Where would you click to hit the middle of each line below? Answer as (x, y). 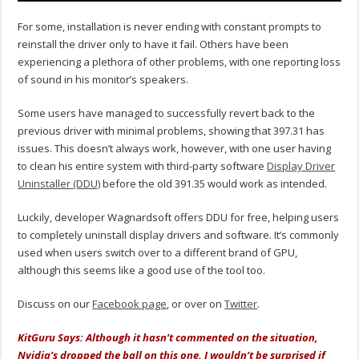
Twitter (241, 303)
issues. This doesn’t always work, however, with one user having (175, 148)
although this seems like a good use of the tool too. (142, 270)
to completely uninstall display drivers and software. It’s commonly (179, 234)
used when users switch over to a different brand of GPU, (158, 252)
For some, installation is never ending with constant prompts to (170, 26)
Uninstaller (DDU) (59, 183)
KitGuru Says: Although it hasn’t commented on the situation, (168, 337)
